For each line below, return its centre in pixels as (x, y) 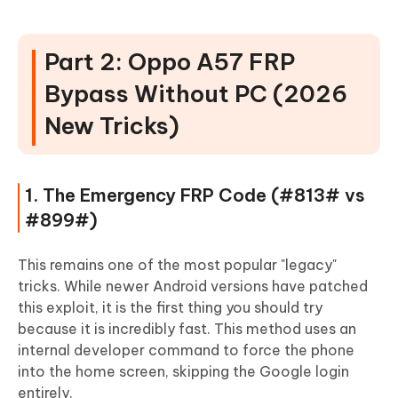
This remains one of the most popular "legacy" (177, 264)
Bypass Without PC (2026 (196, 93)
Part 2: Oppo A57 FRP (170, 61)
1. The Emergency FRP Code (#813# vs (195, 195)
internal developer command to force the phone (186, 350)
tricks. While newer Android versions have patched (193, 286)
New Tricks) (112, 125)
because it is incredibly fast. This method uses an (187, 328)
